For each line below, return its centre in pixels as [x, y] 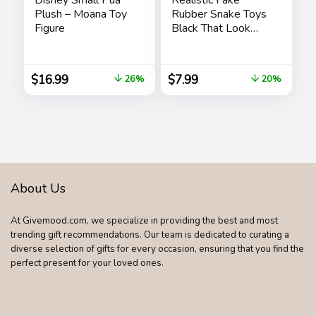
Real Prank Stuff [211, 42]
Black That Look [211, 28]
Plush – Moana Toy [80, 14]
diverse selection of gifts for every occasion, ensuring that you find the [157, 249]
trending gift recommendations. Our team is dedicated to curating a [150, 235]
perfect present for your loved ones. [87, 263]
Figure [49, 28]
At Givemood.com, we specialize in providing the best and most [144, 220]
